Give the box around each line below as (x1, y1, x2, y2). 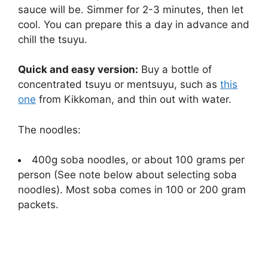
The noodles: (18, 123, 81, 136)
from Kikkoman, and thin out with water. (36, 93, 232, 106)
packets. (18, 199, 59, 211)
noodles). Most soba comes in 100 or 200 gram (18, 184, 246, 196)
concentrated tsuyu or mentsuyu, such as (18, 78, 220, 91)
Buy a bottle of (138, 63, 212, 76)
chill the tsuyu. (18, 33, 87, 45)
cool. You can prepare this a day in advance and (18, 18, 249, 31)
